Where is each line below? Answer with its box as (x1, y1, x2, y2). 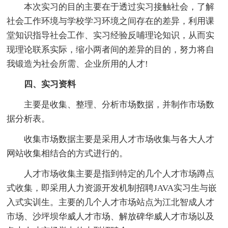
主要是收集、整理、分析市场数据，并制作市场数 (7, 99, 215, 109)
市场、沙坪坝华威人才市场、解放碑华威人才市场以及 (7, 211, 215, 221)
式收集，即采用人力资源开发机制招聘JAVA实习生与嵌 (7, 183, 217, 193)
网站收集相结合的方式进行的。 (7, 148, 128, 158)
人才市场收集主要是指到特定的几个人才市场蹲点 (7, 168, 215, 179)
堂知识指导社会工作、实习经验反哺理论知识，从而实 (7, 30, 215, 40)
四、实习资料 (7, 79, 76, 89)
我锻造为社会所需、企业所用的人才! (7, 59, 149, 69)
